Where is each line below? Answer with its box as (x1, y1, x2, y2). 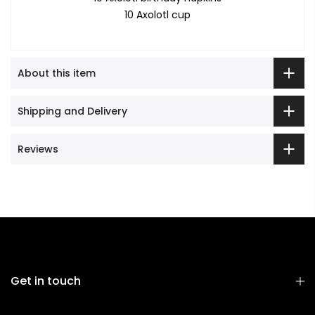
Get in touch (11, 273, 81, 290)
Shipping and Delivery (18, 104, 127, 119)
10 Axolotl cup (124, 7, 191, 22)
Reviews (18, 142, 58, 157)
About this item (18, 66, 96, 81)
